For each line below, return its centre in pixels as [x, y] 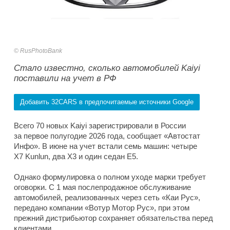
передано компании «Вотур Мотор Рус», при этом [102, 208]
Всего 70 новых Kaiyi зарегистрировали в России [100, 126]
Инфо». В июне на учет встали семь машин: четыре [106, 146]
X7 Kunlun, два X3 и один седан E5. [76, 157]
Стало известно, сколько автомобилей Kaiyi [107, 68]
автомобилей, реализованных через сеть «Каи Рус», [107, 198]
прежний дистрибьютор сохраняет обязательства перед [113, 218]
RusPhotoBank [41, 51]
